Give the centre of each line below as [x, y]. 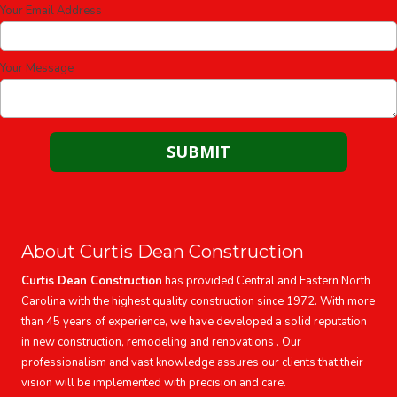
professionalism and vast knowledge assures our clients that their [192, 362]
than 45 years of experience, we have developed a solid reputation [194, 321]
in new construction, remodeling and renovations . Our [161, 342]
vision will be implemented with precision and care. [154, 382]
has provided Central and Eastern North [266, 280]
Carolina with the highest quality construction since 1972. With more [198, 301]
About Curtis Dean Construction [163, 251]
